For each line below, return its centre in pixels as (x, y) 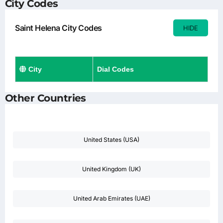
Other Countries (46, 98)
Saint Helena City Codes (59, 28)
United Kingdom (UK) (111, 169)
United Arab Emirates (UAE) (111, 198)
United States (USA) (111, 139)
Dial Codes (115, 69)
